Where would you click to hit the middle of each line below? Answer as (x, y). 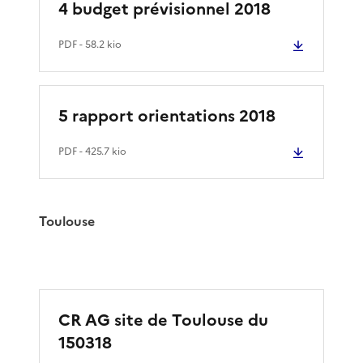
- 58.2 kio (99, 44)
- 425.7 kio (102, 151)
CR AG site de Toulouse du (163, 320)
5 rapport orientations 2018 (167, 115)
